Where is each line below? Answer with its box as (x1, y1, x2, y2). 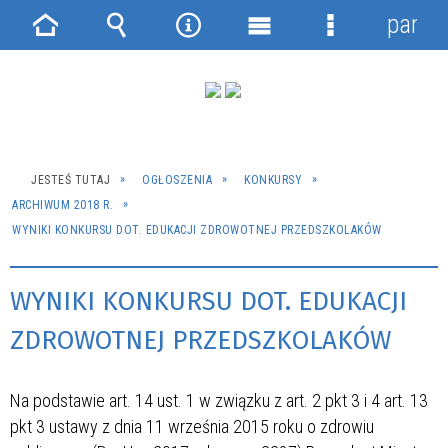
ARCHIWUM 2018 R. (12, 197, 113, 212)
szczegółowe (315, 70, 442, 99)
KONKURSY (244, 172, 302, 187)
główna (30, 70, 102, 99)
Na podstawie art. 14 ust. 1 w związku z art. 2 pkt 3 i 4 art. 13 (10, 390, 428, 412)
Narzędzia (173, 40, 271, 69)
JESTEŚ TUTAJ (31, 172, 110, 187)
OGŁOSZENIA (142, 172, 212, 187)
